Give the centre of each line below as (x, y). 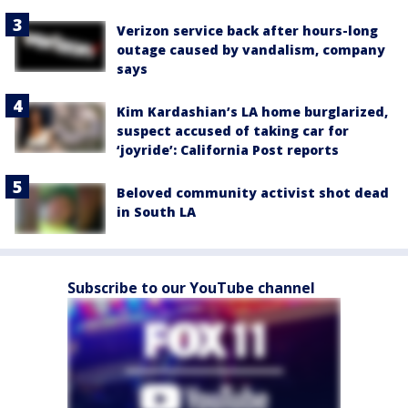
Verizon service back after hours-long (247, 30)
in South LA (156, 211)
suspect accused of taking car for (233, 130)
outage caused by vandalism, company (251, 49)
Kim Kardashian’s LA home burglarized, (252, 111)
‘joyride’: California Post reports (228, 149)
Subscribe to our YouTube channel (191, 287)
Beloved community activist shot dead (253, 192)
